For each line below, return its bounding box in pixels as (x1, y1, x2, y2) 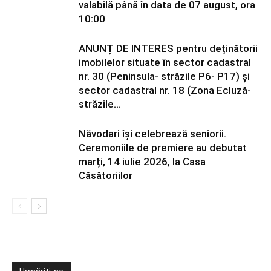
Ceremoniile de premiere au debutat (79, 142, 247, 154)
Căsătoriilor (79, 169, 132, 181)
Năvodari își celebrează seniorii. (79, 128, 226, 140)
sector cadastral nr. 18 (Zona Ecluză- (79, 84, 251, 96)
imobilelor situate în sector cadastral (79, 56, 251, 68)
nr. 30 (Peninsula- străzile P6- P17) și (79, 70, 250, 82)
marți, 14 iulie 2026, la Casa (79, 155, 206, 168)
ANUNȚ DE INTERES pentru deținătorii (79, 42, 258, 54)
